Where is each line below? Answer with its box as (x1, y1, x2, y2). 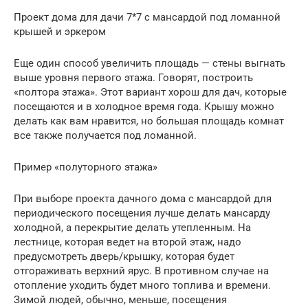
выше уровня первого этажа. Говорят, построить (14, 71, 253, 84)
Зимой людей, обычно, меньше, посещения (14, 293, 227, 306)
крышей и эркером (14, 25, 106, 38)
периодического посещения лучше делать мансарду (14, 206, 270, 219)
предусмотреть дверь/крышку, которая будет (14, 250, 234, 263)
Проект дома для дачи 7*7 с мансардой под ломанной (14, 10, 280, 23)
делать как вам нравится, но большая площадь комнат (14, 114, 284, 127)
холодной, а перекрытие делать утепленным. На (14, 221, 251, 234)
